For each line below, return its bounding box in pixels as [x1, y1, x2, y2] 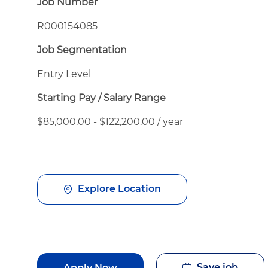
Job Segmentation [37, 44, 127, 56]
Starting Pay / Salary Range [37, 92, 166, 103]
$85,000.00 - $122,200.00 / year [37, 115, 183, 127]
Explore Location [78, 183, 161, 195]
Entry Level [37, 68, 91, 80]
